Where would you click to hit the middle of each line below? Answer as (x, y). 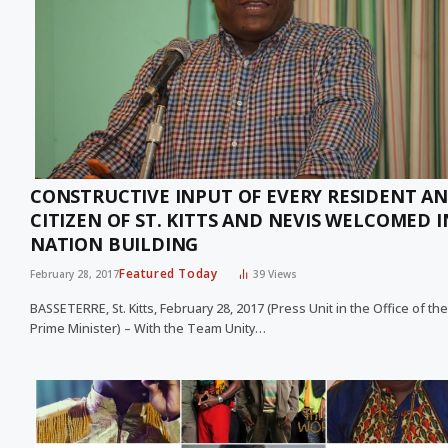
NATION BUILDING (114, 244)
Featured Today (168, 274)
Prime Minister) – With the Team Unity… (148, 329)
